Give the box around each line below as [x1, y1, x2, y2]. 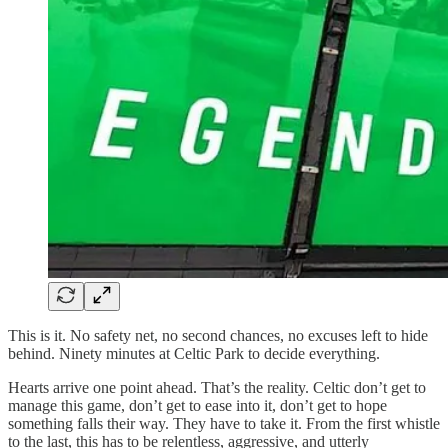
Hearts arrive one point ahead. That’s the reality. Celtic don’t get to [8, 378, 426, 396]
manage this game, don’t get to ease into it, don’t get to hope [8, 396, 387, 414]
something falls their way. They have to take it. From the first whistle [8, 414, 440, 432]
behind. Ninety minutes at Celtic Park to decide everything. [8, 344, 380, 362]
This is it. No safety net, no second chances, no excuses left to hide [8, 326, 428, 344]
